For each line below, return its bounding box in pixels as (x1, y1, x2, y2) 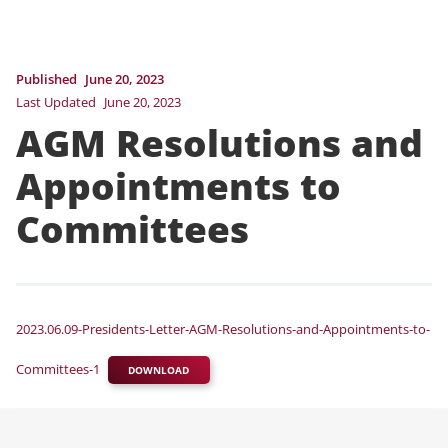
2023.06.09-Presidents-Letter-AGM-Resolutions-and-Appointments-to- (16, 319, 430, 338)
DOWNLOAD (128, 363, 190, 378)
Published (16, 69, 77, 88)
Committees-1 (16, 360, 100, 379)
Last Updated (16, 92, 96, 111)
